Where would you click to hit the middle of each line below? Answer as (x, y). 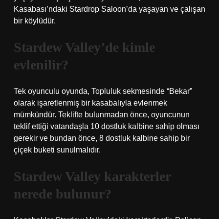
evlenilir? (41, 65)
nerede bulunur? (63, 194)
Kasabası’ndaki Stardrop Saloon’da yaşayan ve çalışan (109, 9)
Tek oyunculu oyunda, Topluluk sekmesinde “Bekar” (103, 91)
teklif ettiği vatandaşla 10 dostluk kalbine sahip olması (107, 126)
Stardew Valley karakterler (92, 176)
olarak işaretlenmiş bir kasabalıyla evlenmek (90, 103)
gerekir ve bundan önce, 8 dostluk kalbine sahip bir (102, 138)
